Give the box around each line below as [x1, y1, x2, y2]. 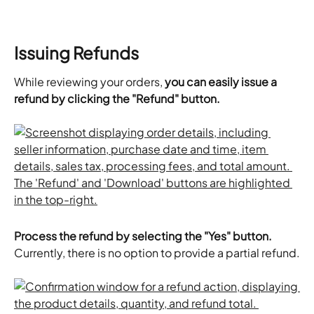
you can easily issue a [165, 74, 279, 90]
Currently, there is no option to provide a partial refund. [14, 245, 300, 260]
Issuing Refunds [14, 42, 139, 64]
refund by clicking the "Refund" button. [14, 91, 220, 107]
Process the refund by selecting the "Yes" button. [14, 228, 272, 243]
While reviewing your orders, [14, 74, 165, 90]
